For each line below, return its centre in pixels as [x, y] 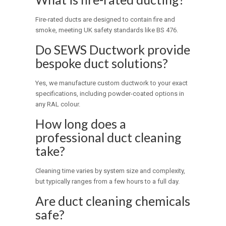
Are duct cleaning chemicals [113, 201]
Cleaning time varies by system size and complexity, [110, 171]
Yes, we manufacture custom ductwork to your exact [112, 83]
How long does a [81, 124]
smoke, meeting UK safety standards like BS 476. [107, 30]
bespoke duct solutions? [102, 63]
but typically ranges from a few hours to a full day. [108, 182]
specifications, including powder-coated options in [110, 94]
